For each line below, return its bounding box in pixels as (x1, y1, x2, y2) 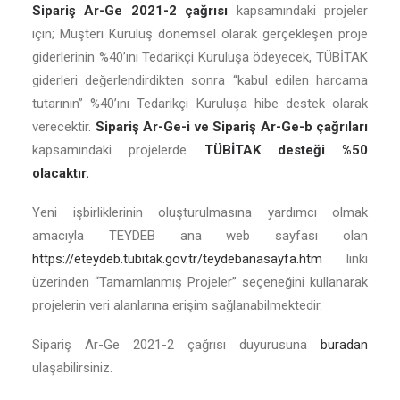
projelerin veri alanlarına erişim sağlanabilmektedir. (32, 297, 322, 313)
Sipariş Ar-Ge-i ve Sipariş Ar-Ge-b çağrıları (95, 119, 368, 135)
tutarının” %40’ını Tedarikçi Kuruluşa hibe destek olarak (32, 96, 368, 112)
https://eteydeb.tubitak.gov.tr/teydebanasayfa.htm (32, 251, 322, 267)
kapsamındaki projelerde (32, 142, 187, 158)
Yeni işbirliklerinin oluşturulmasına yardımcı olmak (32, 204, 368, 221)
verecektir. (32, 119, 96, 135)
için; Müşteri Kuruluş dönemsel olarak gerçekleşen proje (32, 26, 368, 42)
